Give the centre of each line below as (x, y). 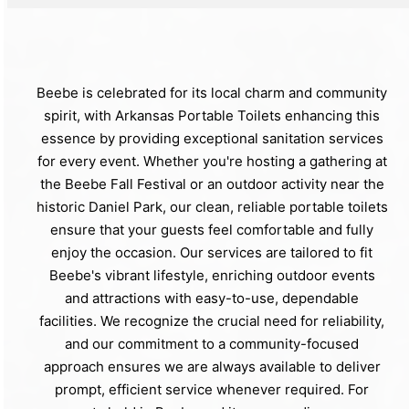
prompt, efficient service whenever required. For (212, 389)
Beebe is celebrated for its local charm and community (212, 92)
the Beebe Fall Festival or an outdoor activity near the (212, 184)
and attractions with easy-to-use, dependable (212, 298)
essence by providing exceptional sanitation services (212, 138)
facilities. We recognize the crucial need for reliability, (212, 320)
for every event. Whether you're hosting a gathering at (212, 161)
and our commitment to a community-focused (212, 343)
